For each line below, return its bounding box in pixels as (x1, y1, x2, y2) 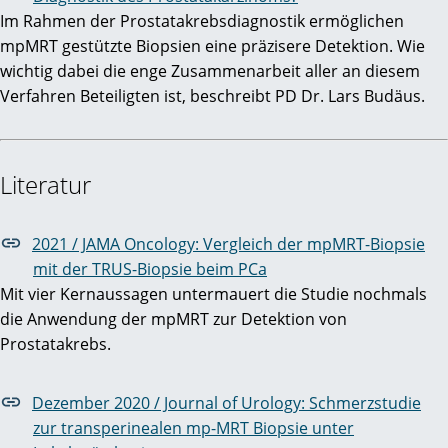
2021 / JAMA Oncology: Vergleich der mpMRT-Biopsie (32, 233, 425, 256)
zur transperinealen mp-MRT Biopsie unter (33, 417, 354, 440)
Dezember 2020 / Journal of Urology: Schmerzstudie (32, 392, 421, 415)
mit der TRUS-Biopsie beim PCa (33, 258, 267, 281)
